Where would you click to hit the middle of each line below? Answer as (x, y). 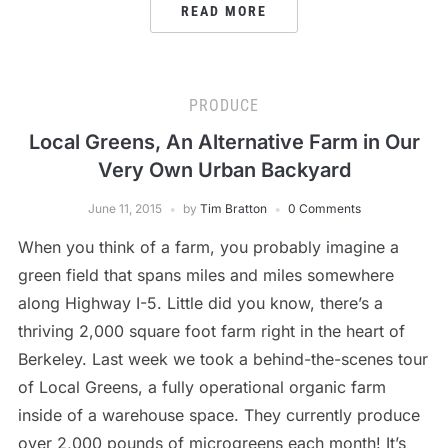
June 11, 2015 (124, 208)
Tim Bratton (233, 208)
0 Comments (324, 208)
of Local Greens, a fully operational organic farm (201, 386)
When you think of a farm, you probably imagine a (208, 246)
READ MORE (224, 10)
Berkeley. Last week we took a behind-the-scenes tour (222, 358)
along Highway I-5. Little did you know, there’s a (200, 302)
